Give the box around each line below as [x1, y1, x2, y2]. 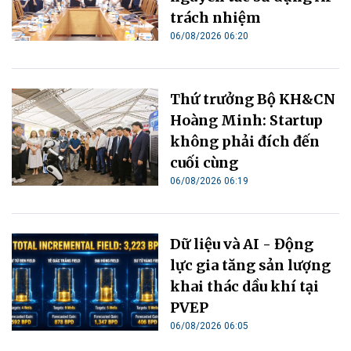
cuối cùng [170, 153, 239, 172]
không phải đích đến [170, 132, 320, 150]
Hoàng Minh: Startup [170, 110, 324, 129]
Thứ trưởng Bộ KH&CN [170, 89, 336, 108]
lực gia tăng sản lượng [170, 255, 331, 274]
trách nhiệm [170, 8, 262, 27]
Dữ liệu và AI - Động [170, 234, 314, 253]
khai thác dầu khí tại [170, 277, 320, 295]
